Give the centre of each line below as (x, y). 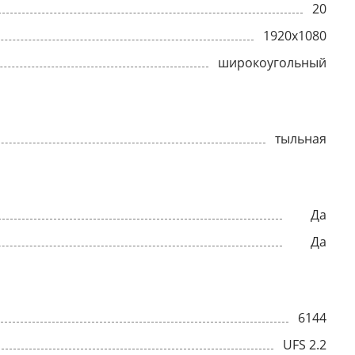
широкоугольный (272, 63)
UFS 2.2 (305, 345)
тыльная (301, 139)
